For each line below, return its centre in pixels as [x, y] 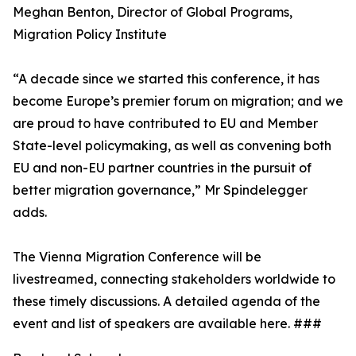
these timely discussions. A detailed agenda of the [166, 301]
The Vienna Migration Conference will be [137, 257]
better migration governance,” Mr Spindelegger [160, 190]
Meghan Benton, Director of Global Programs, [153, 12]
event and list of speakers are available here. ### [167, 323]
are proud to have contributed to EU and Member [165, 123]
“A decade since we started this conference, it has [166, 79]
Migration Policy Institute [90, 34]
